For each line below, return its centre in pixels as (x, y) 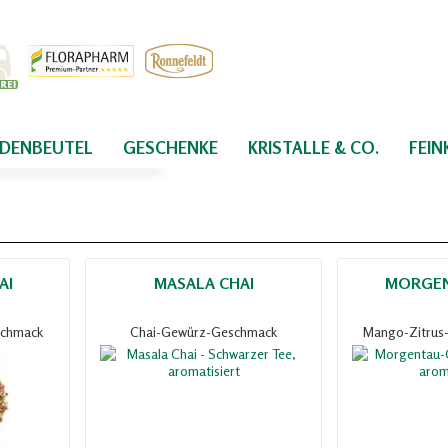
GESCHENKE (170, 147)
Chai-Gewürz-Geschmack (204, 332)
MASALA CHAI (203, 283)
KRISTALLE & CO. (313, 147)
